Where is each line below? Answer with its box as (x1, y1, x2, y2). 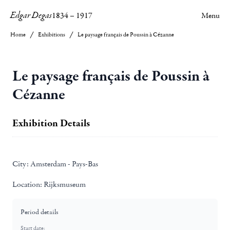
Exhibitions (38, 31, 65, 39)
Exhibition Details (12, 117, 90, 130)
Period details (21, 207, 59, 217)
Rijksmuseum (42, 179, 86, 189)
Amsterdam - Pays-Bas (29, 159, 98, 169)
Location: (12, 179, 42, 189)
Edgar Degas (10, 9, 52, 22)
